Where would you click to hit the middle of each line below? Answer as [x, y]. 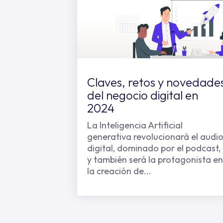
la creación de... [119, 171]
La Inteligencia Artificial [135, 125]
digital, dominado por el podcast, [154, 148]
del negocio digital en [143, 95]
